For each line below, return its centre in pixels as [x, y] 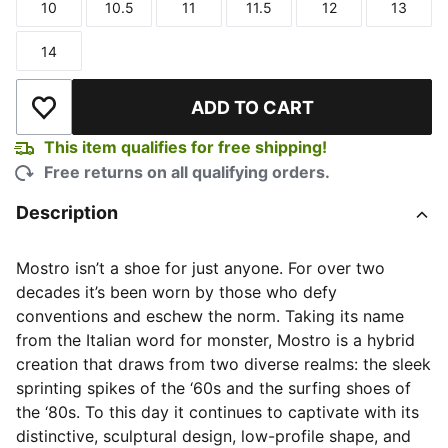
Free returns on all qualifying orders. [187, 172]
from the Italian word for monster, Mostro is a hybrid [215, 340]
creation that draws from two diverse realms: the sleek [223, 364]
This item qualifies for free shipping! [185, 147]
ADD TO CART [252, 107]
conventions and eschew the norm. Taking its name [210, 316]
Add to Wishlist [100, 117]
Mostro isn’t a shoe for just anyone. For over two [200, 268]
